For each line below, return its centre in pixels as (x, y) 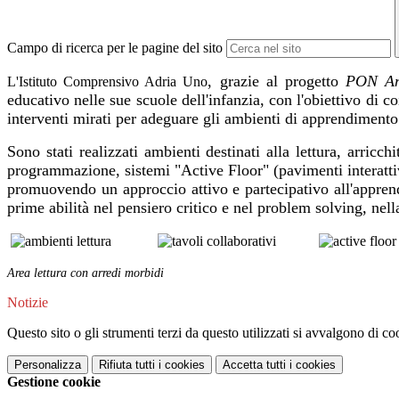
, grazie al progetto (277, 81)
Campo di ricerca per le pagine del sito (115, 48)
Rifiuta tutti (127, 365)
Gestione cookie (54, 382)
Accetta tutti (254, 365)
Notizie (28, 303)
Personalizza (48, 365)
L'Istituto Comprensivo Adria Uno (108, 82)
